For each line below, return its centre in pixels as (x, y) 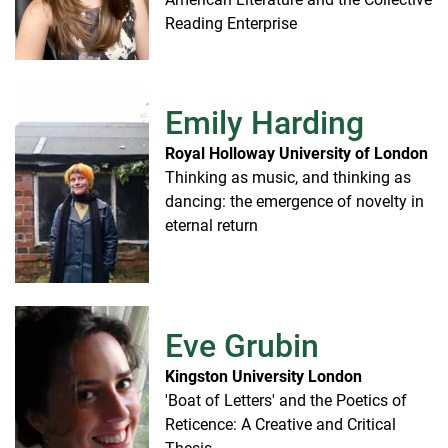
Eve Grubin (242, 346)
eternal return (211, 226)
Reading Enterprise (231, 24)
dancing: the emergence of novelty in (294, 202)
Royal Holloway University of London (296, 154)
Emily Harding (264, 123)
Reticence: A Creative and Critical (280, 425)
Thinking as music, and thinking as (288, 178)
